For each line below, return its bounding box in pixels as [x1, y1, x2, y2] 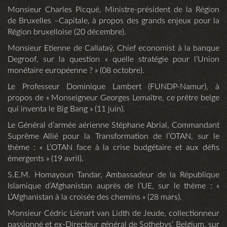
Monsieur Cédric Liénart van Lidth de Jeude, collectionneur [8, 209, 219, 218]
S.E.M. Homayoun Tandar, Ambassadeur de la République [8, 171, 219, 179]
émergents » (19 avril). [8, 155, 84, 163]
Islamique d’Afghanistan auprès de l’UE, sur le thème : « [8, 182, 219, 191]
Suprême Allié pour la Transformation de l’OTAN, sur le [8, 132, 219, 141]
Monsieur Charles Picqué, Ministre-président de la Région [8, 6, 219, 14]
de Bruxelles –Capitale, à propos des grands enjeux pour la [8, 17, 219, 25]
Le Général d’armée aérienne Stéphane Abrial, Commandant [8, 121, 219, 130]
